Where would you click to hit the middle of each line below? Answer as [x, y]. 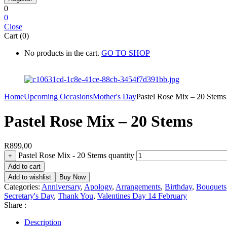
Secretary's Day [29, 196]
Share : [15, 205]
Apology [98, 187]
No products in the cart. [62, 53]
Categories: [23, 187]
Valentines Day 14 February [142, 196]
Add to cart [24, 167]
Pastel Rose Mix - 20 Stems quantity [76, 156]
